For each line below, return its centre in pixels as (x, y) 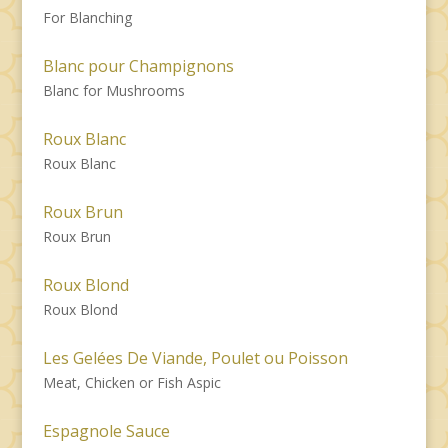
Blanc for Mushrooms (113, 90)
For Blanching (87, 17)
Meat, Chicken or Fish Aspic (131, 382)
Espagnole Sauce (106, 430)
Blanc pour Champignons (138, 65)
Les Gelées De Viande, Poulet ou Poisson (195, 357)
